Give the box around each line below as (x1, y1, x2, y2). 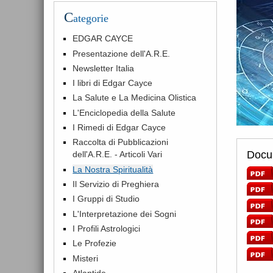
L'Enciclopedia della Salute (73, 107, 176, 118)
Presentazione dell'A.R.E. (73, 48, 171, 58)
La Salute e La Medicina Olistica (73, 93, 197, 103)
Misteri (73, 253, 99, 263)
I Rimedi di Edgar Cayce (73, 122, 166, 133)
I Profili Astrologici (73, 223, 141, 233)
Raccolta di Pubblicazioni (73, 137, 169, 147)
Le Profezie (73, 238, 117, 249)
